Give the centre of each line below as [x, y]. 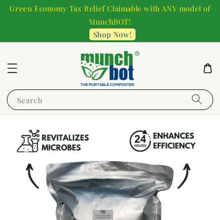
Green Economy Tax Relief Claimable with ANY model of [110, 8]
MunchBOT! [110, 22]
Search [30, 100]
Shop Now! [112, 34]
